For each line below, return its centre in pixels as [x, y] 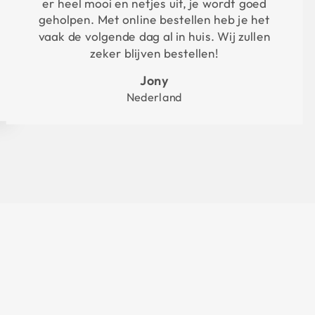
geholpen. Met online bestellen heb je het [154, 20]
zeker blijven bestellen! [154, 53]
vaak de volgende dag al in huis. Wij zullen [154, 37]
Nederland [154, 97]
